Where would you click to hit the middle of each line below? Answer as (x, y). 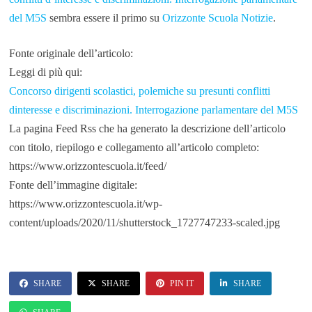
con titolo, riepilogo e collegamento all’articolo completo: (134, 148)
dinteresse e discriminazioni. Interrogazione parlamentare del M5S (153, 110)
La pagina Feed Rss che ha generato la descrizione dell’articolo (147, 129)
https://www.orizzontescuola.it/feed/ (87, 166)
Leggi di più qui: (45, 72)
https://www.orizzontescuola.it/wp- (85, 204)
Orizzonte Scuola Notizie (217, 18)
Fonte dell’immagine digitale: (73, 185)
